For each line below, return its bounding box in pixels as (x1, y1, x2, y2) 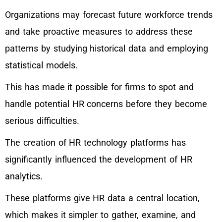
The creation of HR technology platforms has (5, 137, 186, 148)
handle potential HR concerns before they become (5, 99, 207, 110)
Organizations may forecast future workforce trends (5, 9, 213, 20)
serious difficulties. (5, 115, 79, 126)
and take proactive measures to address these (5, 26, 193, 37)
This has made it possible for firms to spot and (5, 82, 194, 93)
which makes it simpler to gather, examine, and (5, 210, 196, 221)
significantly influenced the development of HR (5, 154, 192, 165)
